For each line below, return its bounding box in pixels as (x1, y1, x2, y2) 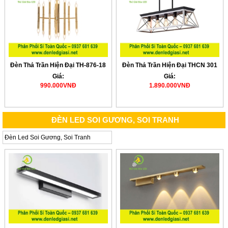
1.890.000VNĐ (149, 81, 190, 89)
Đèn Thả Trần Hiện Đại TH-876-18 (10, 61, 106, 69)
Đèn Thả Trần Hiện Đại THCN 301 (122, 61, 217, 69)
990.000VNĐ (40, 81, 76, 89)
